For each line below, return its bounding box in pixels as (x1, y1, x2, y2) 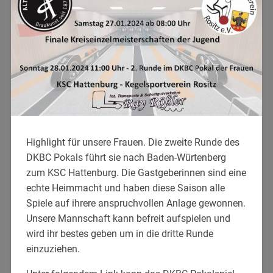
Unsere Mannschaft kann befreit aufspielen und (26, 212, 230, 224)
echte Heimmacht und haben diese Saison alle (26, 182, 225, 194)
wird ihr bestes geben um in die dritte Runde (26, 227, 213, 239)
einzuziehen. (26, 243, 80, 255)
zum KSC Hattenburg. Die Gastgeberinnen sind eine (26, 166, 246, 179)
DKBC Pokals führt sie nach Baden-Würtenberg (26, 151, 226, 163)
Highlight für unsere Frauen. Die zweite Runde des (26, 136, 239, 148)
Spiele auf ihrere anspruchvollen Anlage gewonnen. (26, 197, 246, 209)
